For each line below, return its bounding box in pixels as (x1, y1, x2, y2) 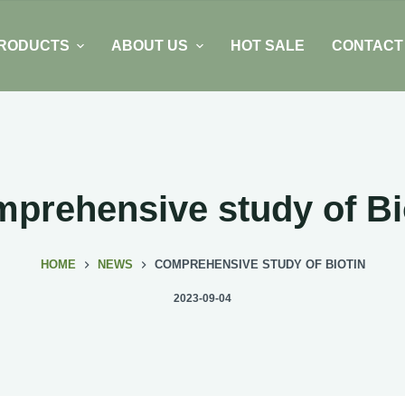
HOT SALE (230, 38, 305, 53)
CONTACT (331, 38, 403, 53)
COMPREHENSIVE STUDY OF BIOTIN (154, 258, 365, 272)
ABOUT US (111, 38, 189, 53)
